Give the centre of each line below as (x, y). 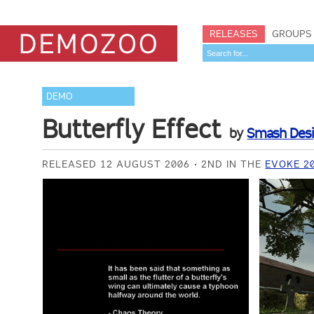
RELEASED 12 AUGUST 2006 (116, 164)
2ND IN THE (233, 164)
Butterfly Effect (132, 129)
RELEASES (234, 34)
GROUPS (292, 34)
